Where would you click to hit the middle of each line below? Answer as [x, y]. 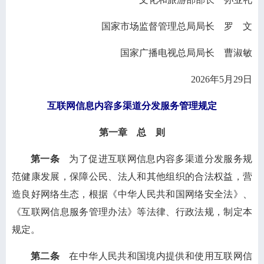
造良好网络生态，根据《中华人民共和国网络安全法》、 [132, 194]
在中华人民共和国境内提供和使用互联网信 [156, 256]
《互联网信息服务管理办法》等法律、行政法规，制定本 [132, 212]
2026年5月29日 [222, 79]
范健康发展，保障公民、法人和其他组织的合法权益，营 [132, 176]
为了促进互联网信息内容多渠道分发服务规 [156, 159]
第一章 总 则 [132, 132]
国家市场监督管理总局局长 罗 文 [177, 26]
